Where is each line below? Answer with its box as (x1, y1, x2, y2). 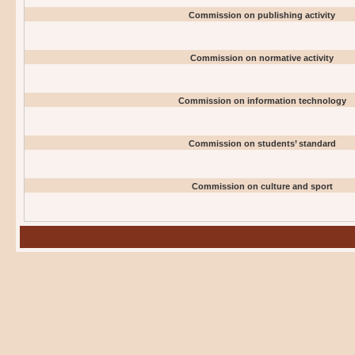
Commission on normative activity (190, 53, 334, 63)
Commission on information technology (177, 96, 346, 105)
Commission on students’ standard (188, 139, 336, 148)
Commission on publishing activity (189, 10, 335, 20)
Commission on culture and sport (191, 181, 333, 191)
